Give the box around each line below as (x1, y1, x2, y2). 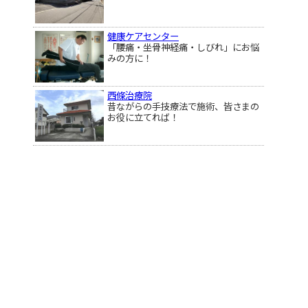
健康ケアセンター (107, 29, 179, 43)
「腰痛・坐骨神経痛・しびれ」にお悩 (107, 40, 259, 54)
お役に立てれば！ (107, 110, 179, 124)
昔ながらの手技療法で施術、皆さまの (107, 99, 259, 113)
